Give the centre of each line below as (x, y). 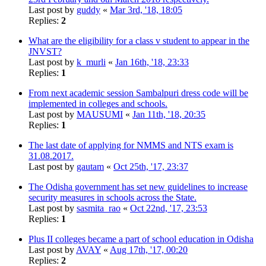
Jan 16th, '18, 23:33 (152, 62)
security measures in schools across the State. (113, 197)
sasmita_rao (99, 208)
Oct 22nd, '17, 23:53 (169, 208)
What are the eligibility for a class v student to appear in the (139, 40)
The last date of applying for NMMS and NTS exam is (131, 145)
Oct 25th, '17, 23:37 (151, 166)
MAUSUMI (100, 114)
